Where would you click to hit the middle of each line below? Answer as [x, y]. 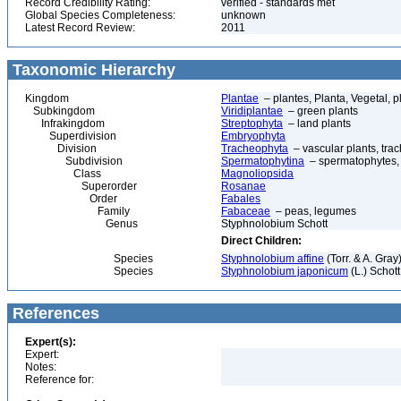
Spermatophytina [263, 161]
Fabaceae [246, 211]
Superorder [81, 186]
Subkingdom [60, 111]
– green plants [320, 111]
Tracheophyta [255, 149]
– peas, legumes [313, 211]
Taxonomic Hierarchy [92, 70]
